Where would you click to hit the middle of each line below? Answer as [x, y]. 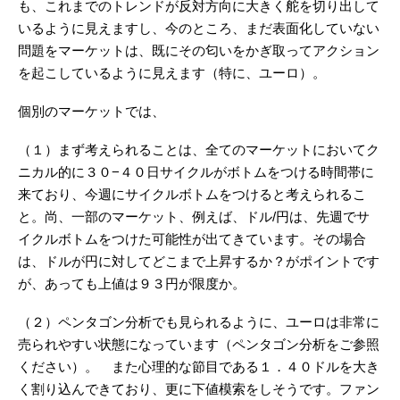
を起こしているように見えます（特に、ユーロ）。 [172, 73]
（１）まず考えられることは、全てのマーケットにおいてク [199, 150]
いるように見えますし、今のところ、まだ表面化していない [199, 29]
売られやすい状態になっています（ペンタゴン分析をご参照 [199, 345]
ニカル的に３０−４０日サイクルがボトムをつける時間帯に [196, 172]
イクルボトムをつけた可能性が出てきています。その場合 [192, 239]
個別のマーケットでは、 [92, 112]
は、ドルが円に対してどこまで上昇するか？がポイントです [199, 262]
